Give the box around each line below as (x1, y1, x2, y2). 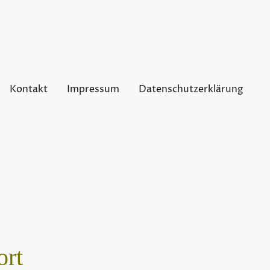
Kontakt (9, 83, 48, 96)
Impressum (66, 83, 119, 96)
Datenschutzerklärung (138, 83, 243, 96)
